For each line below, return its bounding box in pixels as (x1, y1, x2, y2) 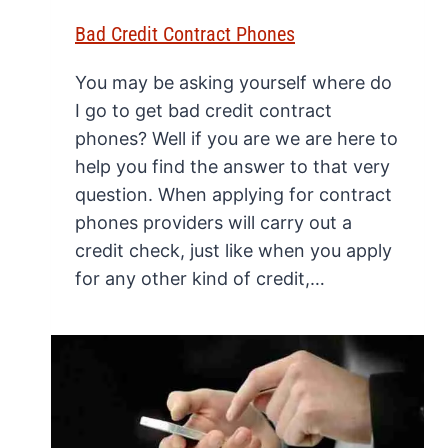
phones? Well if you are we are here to (75, 128, 398, 150)
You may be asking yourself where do (75, 72, 392, 94)
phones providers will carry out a (75, 212, 352, 234)
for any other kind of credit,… (75, 268, 325, 290)
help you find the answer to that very (75, 156, 390, 178)
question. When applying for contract (75, 184, 392, 206)
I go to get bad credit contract (75, 100, 332, 122)
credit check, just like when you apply (75, 240, 392, 262)
